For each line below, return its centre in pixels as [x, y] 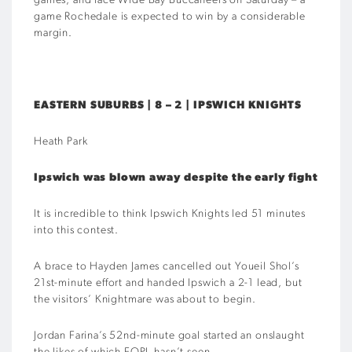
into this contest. [77, 231]
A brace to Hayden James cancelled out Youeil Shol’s [167, 267]
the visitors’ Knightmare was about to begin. [145, 300]
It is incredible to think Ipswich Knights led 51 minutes [170, 214]
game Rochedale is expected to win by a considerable [170, 17]
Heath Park [61, 142]
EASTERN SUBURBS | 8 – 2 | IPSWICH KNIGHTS [168, 106]
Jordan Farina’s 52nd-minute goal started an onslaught [169, 336]
